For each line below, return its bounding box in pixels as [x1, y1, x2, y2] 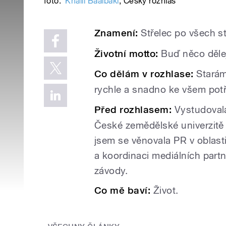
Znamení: [94, 27, 141, 39]
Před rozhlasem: [94, 103, 175, 116]
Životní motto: [94, 47, 161, 60]
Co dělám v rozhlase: [94, 68, 197, 80]
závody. [94, 164, 128, 176]
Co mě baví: [94, 185, 153, 197]
